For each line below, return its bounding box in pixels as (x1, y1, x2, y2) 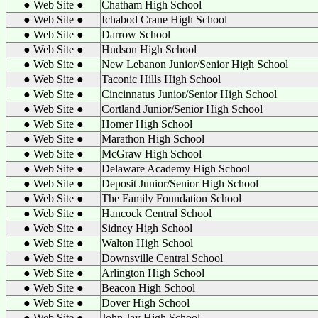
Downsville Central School (102, 252, 223, 264)
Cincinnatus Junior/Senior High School (102, 88, 277, 100)
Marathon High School (102, 133, 204, 145)
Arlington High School (102, 267, 204, 279)
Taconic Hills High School (102, 73, 221, 85)
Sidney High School (102, 222, 192, 234)
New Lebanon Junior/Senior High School (102, 58, 288, 70)
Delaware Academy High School (102, 163, 250, 175)
